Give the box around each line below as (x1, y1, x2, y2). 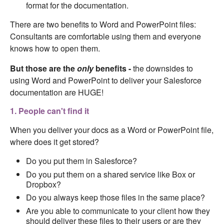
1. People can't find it (10, 105, 89, 117)
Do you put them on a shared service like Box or (26, 168, 195, 180)
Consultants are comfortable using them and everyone (10, 30, 201, 42)
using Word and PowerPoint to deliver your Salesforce (10, 74, 201, 86)
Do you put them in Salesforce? (26, 155, 137, 167)
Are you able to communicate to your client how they (26, 204, 210, 216)
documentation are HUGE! (10, 86, 103, 98)
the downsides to (133, 62, 193, 74)
